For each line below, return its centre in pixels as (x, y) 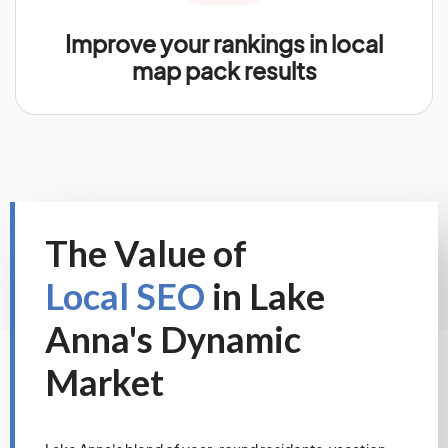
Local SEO (125, 296)
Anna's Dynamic (173, 339)
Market (104, 382)
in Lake (265, 296)
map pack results (224, 70)
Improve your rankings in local (224, 43)
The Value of (146, 253)
